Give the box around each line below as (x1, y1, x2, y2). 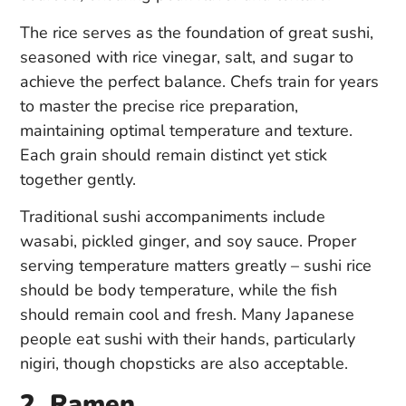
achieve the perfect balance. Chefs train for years (20, 70, 379, 92)
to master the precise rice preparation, (20, 94, 298, 117)
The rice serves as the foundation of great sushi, (20, 21, 373, 43)
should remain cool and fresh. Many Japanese (20, 304, 354, 326)
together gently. (20, 168, 136, 190)
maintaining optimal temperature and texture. (20, 119, 353, 141)
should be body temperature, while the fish (20, 279, 337, 302)
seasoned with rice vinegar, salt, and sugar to (20, 45, 353, 68)
